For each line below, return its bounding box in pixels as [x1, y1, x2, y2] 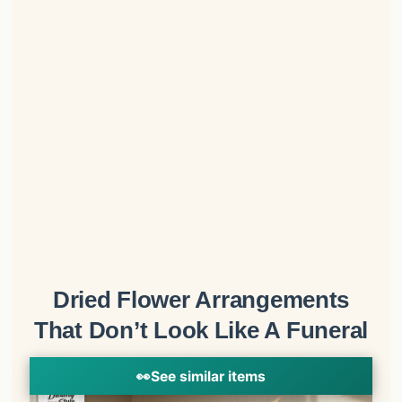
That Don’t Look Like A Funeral [33, 317, 369, 345]
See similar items [151, 367, 266, 385]
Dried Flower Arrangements [52, 286, 350, 314]
